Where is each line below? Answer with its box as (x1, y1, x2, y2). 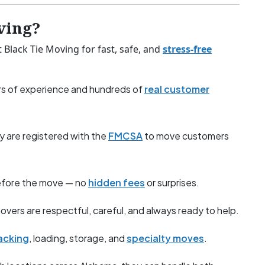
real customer (144, 83, 209, 96)
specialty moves (127, 232, 204, 245)
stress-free (163, 43, 212, 56)
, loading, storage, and (29, 232, 127, 245)
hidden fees (88, 176, 145, 189)
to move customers (143, 130, 229, 143)
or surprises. (145, 176, 199, 189)
